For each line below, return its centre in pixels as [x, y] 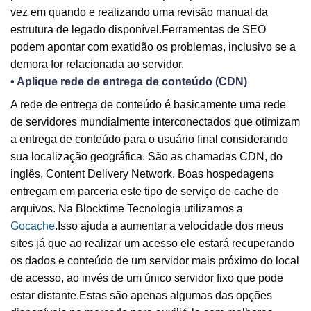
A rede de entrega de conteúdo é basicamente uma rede [148, 105]
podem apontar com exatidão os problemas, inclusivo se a [153, 47]
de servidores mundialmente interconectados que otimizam [155, 122]
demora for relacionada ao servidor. [97, 65]
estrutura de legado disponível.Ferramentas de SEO [138, 30]
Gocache [33, 226]
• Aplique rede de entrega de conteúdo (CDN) [129, 82]
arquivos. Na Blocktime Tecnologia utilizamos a [127, 209]
